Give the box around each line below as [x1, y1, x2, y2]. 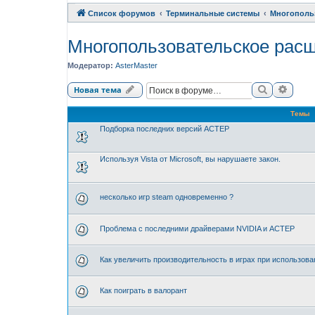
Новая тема [74, 84, 122, 95]
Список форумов [88, 8, 155, 18]
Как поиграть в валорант [100, 286, 187, 295]
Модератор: [67, 61, 113, 70]
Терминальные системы [166, 8, 259, 18]
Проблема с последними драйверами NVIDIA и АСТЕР [100, 224, 295, 233]
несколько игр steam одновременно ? [100, 193, 233, 202]
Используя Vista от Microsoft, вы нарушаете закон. [100, 154, 281, 163]
